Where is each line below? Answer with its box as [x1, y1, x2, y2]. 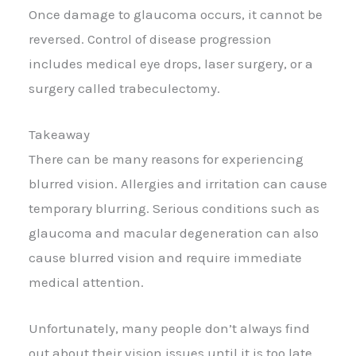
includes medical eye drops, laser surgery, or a [29, 55, 313, 72]
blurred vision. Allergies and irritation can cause [29, 175, 327, 192]
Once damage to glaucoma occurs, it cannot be [29, 6, 323, 22]
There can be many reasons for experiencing [29, 150, 304, 167]
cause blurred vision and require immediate [29, 249, 302, 265]
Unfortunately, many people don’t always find [29, 320, 310, 337]
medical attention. [29, 273, 144, 290]
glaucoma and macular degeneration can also [29, 224, 319, 241]
